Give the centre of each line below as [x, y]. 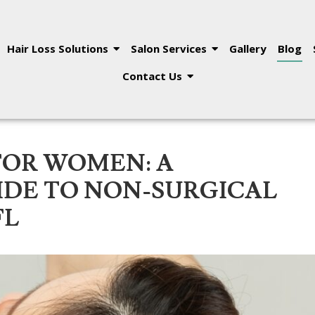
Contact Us [152, 76]
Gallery [247, 49]
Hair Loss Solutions [57, 49]
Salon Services [168, 49]
